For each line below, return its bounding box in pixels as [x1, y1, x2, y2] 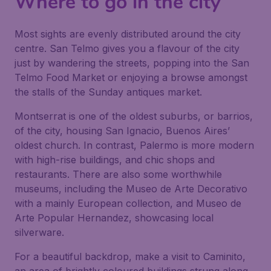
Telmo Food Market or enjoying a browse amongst [15, 71, 247, 83]
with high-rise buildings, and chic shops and [15, 154, 215, 166]
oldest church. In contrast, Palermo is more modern [15, 139, 254, 151]
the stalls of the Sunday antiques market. [15, 86, 202, 98]
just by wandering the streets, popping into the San [15, 57, 249, 69]
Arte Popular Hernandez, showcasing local [15, 212, 214, 224]
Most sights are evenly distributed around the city [15, 28, 241, 40]
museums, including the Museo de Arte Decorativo [15, 183, 247, 195]
